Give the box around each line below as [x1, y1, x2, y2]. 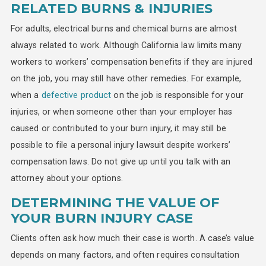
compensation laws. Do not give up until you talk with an [10, 156, 231, 166]
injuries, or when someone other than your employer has [10, 106, 233, 116]
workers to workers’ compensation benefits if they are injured [10, 56, 253, 66]
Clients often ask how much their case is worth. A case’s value [10, 233, 255, 243]
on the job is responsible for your [111, 90, 243, 100]
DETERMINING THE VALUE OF [10, 194, 220, 211]
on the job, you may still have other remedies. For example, [10, 73, 241, 83]
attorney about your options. [10, 173, 123, 183]
